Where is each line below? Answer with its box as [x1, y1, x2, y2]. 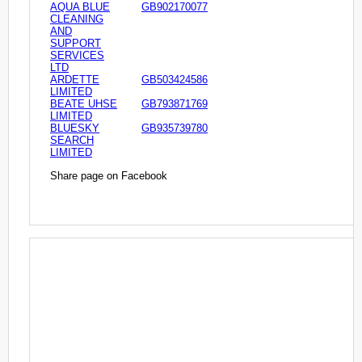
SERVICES [50, 49, 104, 62]
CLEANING [50, 13, 103, 26]
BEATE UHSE [50, 98, 117, 111]
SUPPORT [50, 37, 101, 50]
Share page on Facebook [50, 169, 167, 182]
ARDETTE [50, 74, 99, 86]
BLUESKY [50, 122, 99, 135]
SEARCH [50, 134, 94, 147]
